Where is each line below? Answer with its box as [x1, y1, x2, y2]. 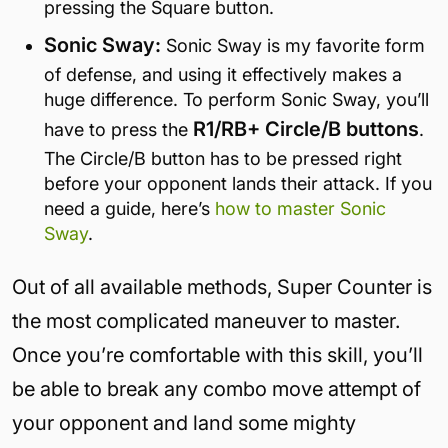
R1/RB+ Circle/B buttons [193, 116, 419, 141]
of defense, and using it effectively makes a [44, 63, 402, 85]
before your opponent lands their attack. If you [44, 172, 432, 194]
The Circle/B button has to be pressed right [44, 147, 402, 169]
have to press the [44, 118, 193, 140]
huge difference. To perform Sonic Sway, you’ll [44, 88, 429, 110]
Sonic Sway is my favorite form [166, 34, 425, 56]
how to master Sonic [215, 197, 386, 219]
